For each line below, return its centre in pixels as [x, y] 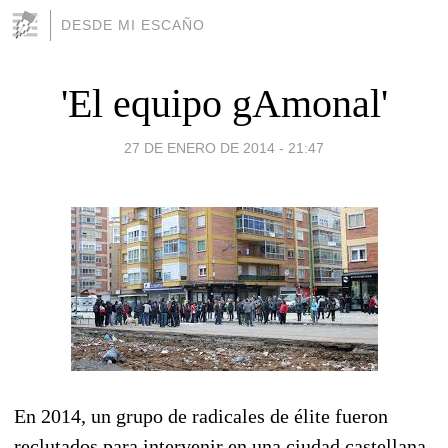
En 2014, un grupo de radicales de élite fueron [201, 415]
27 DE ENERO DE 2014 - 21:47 [224, 147]
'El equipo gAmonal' [224, 103]
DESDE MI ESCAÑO [133, 25]
